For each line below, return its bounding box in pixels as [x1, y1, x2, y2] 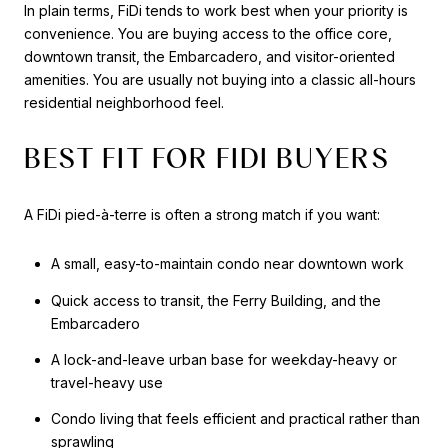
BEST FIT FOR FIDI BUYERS [24, 141, 389, 176]
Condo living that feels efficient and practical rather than [50, 410, 420, 428]
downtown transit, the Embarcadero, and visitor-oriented [24, 47, 395, 65]
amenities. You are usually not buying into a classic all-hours [24, 70, 416, 88]
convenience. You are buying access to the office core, [24, 24, 392, 42]
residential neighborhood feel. [24, 93, 224, 111]
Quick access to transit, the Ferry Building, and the [50, 291, 381, 309]
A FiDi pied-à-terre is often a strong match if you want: [24, 205, 380, 223]
